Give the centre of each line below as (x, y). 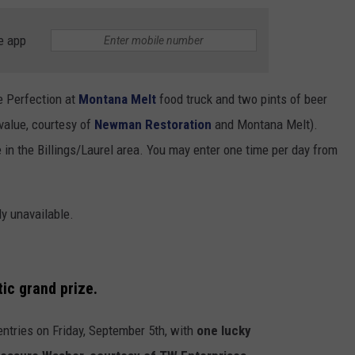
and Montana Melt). (266, 124)
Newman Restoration (155, 124)
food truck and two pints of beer (242, 99)
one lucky (224, 330)
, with (181, 330)
